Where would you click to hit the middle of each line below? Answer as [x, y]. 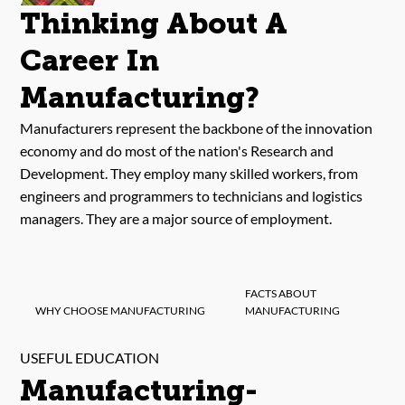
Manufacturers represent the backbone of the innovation [197, 128]
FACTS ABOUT [280, 293]
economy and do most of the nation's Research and [177, 151]
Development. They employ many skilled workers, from [189, 174]
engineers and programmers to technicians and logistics [192, 196]
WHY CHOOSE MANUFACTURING [120, 310]
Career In [90, 61]
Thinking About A [154, 24]
